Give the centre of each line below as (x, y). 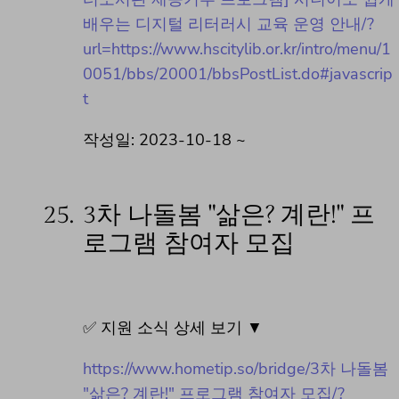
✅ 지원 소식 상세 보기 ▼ (173, 328)
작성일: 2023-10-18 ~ (164, 140)
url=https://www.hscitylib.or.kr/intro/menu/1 (237, 49)
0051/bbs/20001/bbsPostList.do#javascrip (238, 74)
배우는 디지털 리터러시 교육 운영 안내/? (228, 24)
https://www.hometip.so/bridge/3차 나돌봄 (236, 369)
